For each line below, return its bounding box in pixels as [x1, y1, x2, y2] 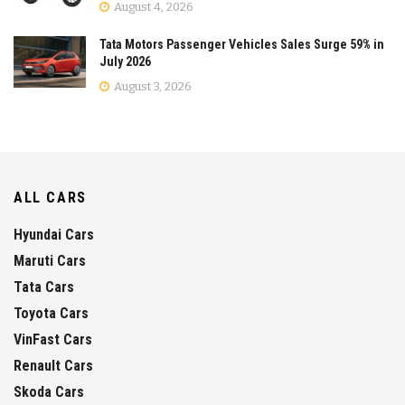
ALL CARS [14, 189, 87, 207]
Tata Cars [14, 278, 74, 297]
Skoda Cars [14, 383, 84, 401]
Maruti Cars [14, 252, 86, 270]
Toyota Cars [14, 305, 89, 323]
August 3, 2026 [111, 80, 192, 94]
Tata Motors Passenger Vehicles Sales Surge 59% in [99, 37, 384, 52]
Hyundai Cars [14, 226, 94, 244]
